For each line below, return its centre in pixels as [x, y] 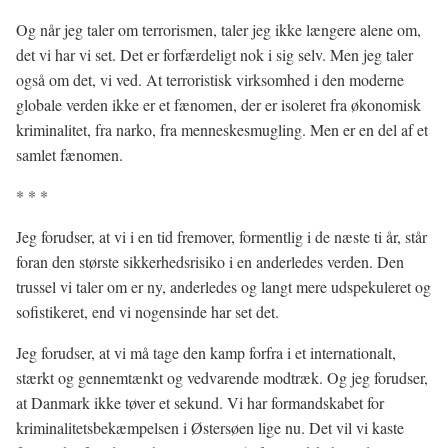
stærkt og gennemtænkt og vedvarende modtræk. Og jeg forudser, [222, 377]
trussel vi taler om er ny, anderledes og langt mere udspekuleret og [223, 286]
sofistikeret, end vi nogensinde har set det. [147, 311]
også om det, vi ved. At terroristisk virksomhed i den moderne [210, 79]
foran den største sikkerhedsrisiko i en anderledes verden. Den [210, 261]
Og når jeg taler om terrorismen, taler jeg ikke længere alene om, [218, 29]
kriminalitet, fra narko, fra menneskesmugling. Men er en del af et [222, 129]
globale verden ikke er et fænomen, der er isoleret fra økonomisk [218, 104]
